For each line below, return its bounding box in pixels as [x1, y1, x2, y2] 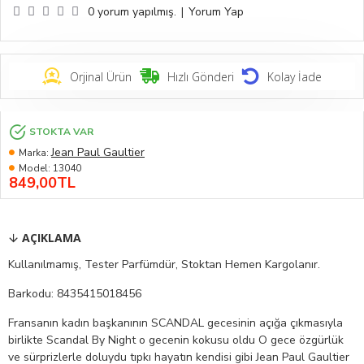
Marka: [19, 145, 49, 159]
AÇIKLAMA [22, 230, 81, 246]
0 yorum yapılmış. [88, 4, 176, 20]
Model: [19, 162, 50, 175]
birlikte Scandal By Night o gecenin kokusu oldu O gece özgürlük [8, 332, 344, 349]
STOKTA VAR [29, 125, 93, 139]
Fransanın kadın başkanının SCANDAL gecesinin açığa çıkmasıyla [8, 315, 343, 331]
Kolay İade [267, 68, 322, 84]
